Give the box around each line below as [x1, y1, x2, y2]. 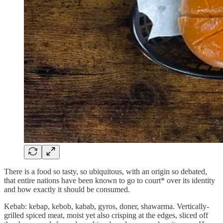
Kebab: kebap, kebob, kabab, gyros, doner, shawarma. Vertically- [4, 202, 209, 211]
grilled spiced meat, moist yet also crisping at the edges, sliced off [4, 211, 208, 220]
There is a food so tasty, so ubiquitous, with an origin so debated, [4, 167, 207, 176]
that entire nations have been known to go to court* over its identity [4, 176, 215, 185]
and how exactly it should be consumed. [4, 185, 130, 194]
